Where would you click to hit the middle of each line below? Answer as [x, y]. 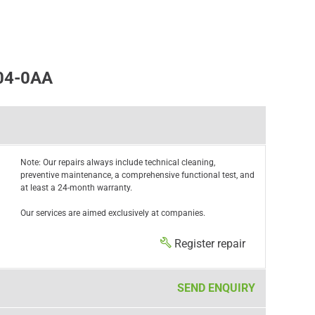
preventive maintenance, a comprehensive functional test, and [137, 175]
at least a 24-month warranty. [76, 188]
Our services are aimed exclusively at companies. [112, 213]
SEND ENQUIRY [216, 288]
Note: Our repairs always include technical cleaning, [117, 162]
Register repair [210, 244]
